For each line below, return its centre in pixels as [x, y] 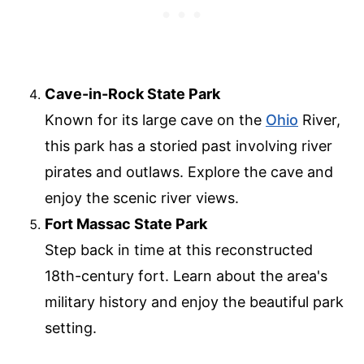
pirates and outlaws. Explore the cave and [189, 172]
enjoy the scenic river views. [142, 198]
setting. [71, 328]
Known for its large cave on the [155, 120]
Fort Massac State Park [126, 224]
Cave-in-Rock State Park [132, 94]
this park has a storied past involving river [188, 146]
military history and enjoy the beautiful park [194, 302]
